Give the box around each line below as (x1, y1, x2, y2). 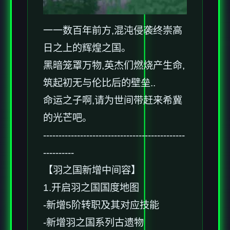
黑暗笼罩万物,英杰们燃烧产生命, (43, 60, 185, 71)
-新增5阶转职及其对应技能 (43, 200, 159, 211)
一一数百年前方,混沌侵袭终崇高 (43, 25, 182, 36)
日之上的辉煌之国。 (43, 43, 131, 54)
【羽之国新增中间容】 (43, 165, 141, 176)
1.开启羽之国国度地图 (43, 182, 139, 194)
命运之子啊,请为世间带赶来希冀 (43, 95, 182, 106)
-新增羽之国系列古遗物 (43, 217, 144, 228)
